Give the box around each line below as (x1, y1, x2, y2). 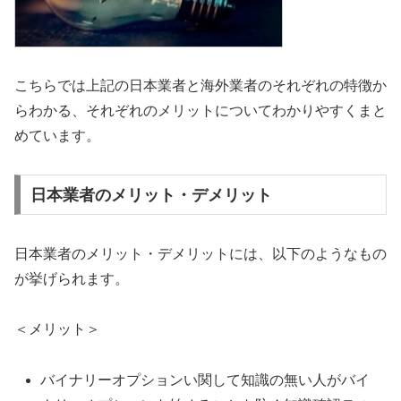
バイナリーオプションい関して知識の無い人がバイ (40, 372, 371, 388)
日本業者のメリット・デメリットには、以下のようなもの (14, 245, 387, 261)
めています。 (14, 128, 100, 144)
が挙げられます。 (14, 270, 129, 286)
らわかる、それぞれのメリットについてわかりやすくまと (14, 103, 387, 119)
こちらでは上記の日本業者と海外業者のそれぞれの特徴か (14, 78, 387, 94)
